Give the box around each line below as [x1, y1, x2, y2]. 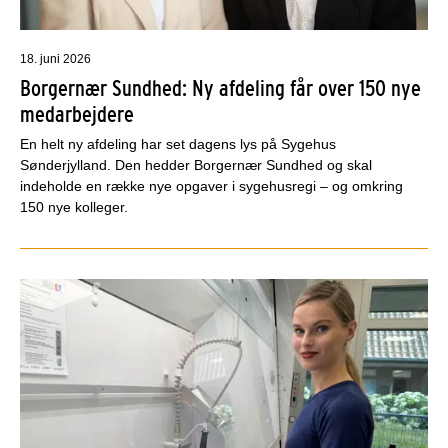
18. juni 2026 [20, 51, 91, 66]
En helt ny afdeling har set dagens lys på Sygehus [20, 135, 336, 152]
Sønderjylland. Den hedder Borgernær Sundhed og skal [20, 156, 372, 173]
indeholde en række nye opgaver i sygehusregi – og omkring [20, 177, 403, 194]
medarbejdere [20, 100, 134, 127]
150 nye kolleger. [20, 198, 128, 215]
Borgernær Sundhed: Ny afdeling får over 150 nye [20, 74, 421, 101]
